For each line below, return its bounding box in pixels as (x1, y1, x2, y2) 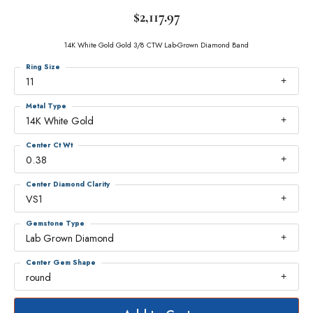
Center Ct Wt (26, 140, 73, 150)
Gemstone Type (26, 218, 85, 228)
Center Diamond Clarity (26, 179, 110, 189)
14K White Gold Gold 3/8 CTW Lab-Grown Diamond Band (64, 40, 249, 50)
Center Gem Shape (26, 257, 96, 268)
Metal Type (26, 101, 66, 111)
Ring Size (26, 61, 60, 72)
